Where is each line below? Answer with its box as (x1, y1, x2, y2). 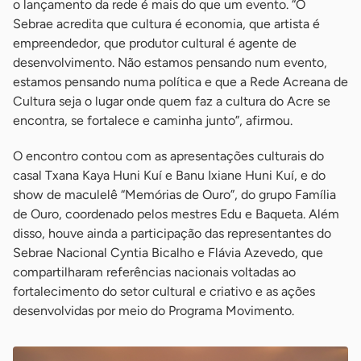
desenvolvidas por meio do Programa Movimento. (13, 303, 294, 319)
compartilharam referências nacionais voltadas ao (13, 264, 296, 280)
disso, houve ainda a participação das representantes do (13, 226, 331, 242)
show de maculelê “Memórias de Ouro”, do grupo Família (13, 187, 336, 203)
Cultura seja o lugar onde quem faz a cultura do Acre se (13, 93, 330, 110)
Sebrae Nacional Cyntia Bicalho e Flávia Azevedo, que (13, 245, 323, 261)
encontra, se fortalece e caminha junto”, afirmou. (13, 113, 293, 129)
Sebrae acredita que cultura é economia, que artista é (13, 16, 320, 32)
